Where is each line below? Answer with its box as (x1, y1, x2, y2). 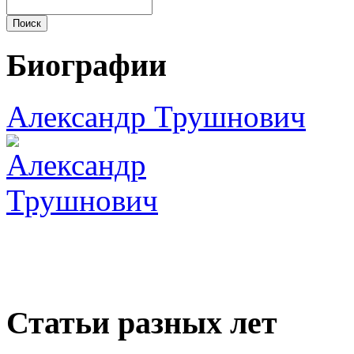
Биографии (6, 47, 167, 84)
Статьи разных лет (6, 304, 277, 341)
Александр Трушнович (6, 99, 306, 134)
